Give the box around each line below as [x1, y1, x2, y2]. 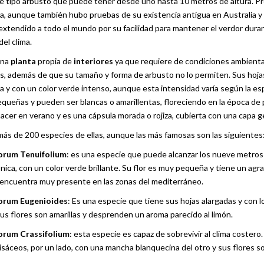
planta [10, 56, 36, 66]
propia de [35, 56, 74, 66]
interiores [73, 56, 113, 66]
